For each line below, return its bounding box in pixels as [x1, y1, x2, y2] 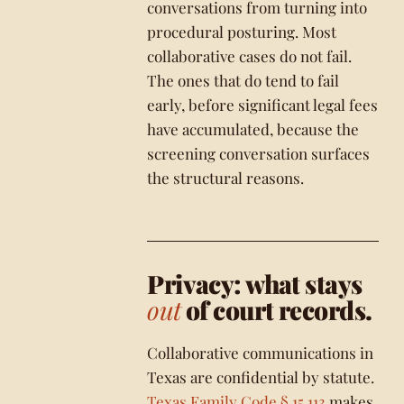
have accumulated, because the [147, 119, 360, 139]
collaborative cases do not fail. [147, 46, 353, 66]
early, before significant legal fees [147, 95, 379, 115]
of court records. [180, 293, 372, 326]
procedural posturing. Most [147, 22, 337, 41]
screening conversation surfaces [147, 143, 371, 163]
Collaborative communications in [147, 343, 374, 363]
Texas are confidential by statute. [147, 367, 375, 387]
